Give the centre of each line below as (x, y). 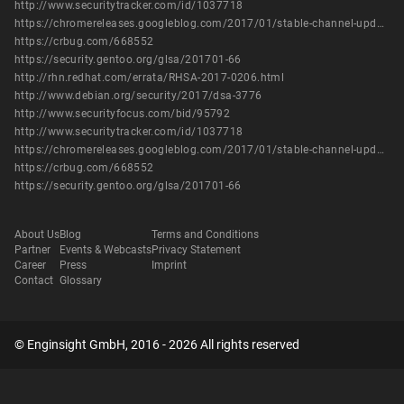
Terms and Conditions (205, 235)
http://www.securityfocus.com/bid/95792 (123, 114)
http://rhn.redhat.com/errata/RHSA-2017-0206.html (150, 78)
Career (30, 266)
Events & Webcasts (106, 250)
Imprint (169, 266)
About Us (37, 235)
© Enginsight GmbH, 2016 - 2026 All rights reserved (157, 345)
